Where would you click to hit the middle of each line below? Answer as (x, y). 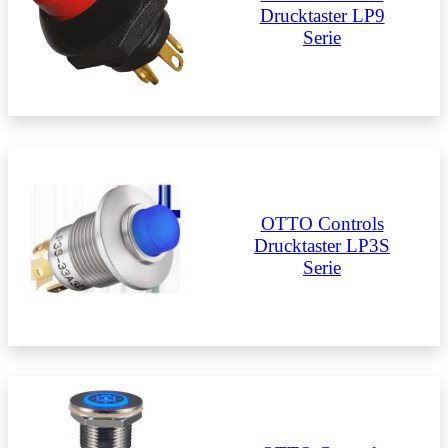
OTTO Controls (322, 223)
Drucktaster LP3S (322, 245)
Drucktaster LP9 (322, 15)
